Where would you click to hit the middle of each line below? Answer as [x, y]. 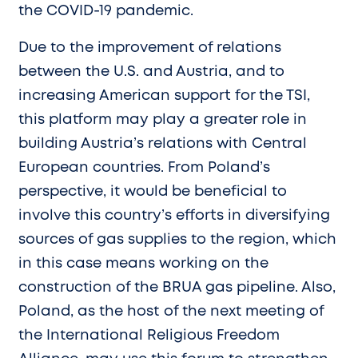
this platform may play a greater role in [163, 119]
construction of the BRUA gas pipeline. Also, [177, 287]
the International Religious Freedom [149, 335]
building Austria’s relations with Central [163, 143]
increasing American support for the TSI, [164, 95]
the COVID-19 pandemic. [106, 11]
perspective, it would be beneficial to [153, 191]
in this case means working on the [143, 263]
